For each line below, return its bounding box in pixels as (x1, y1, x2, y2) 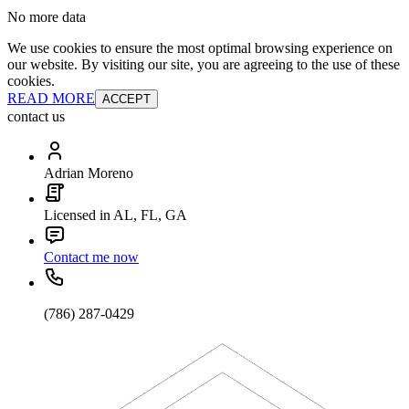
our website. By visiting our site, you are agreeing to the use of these (7, 57, 400, 73)
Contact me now (44, 249, 139, 266)
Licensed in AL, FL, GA (44, 207, 187, 224)
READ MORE (7, 90, 95, 107)
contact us (7, 109, 65, 125)
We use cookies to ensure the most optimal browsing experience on (7, 40, 393, 57)
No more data (7, 9, 86, 26)
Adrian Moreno (44, 165, 133, 182)
